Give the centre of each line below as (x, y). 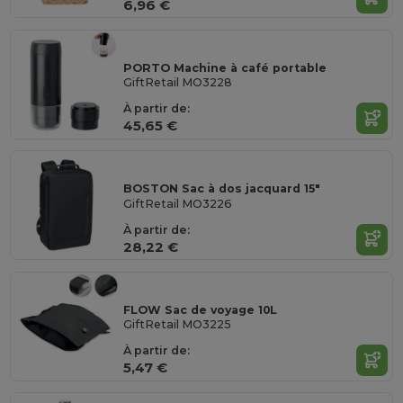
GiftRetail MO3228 (178, 83)
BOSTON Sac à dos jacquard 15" (222, 189)
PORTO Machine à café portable (225, 67)
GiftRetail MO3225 (178, 325)
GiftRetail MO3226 (178, 203)
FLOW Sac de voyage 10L (201, 309)
